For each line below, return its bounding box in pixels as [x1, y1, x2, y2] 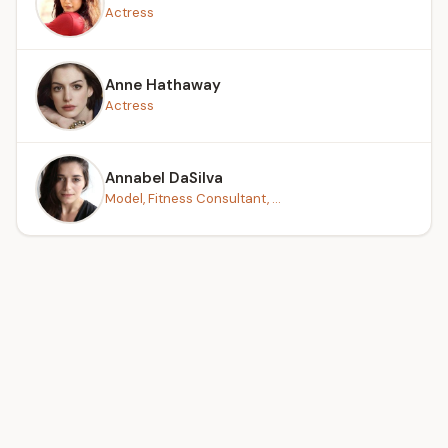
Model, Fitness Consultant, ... [105, 189, 281, 207]
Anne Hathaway [105, 74, 221, 95]
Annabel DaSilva [105, 167, 223, 188]
